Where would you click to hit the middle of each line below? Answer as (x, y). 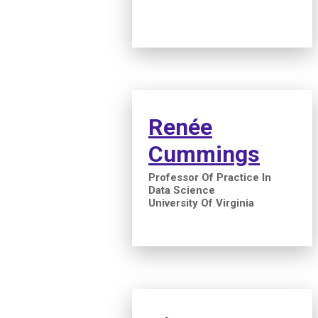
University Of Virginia (201, 203)
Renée (180, 127)
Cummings (204, 154)
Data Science (182, 190)
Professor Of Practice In (210, 177)
